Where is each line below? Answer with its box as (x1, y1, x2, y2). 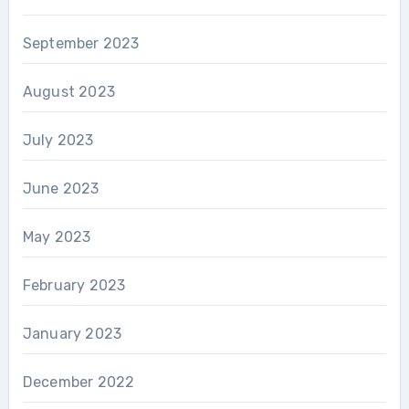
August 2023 (22, 83, 115, 100)
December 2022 (22, 373, 135, 391)
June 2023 (22, 180, 100, 197)
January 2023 (22, 325, 122, 342)
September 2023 (22, 35, 140, 52)
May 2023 (22, 228, 91, 246)
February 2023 (22, 277, 126, 294)
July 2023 (22, 131, 94, 149)
